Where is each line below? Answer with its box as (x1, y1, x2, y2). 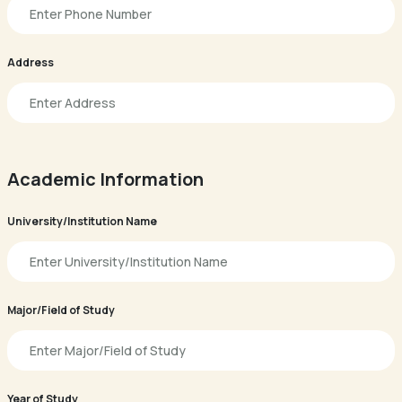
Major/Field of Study (7, 302, 115, 318)
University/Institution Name (7, 214, 157, 229)
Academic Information (7, 167, 204, 191)
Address (7, 55, 54, 70)
